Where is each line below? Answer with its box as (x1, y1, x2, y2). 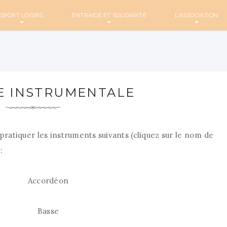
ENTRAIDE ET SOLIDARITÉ (71, 12, 146, 19)
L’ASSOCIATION (175, 12, 218, 19)
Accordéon (27, 176, 69, 185)
